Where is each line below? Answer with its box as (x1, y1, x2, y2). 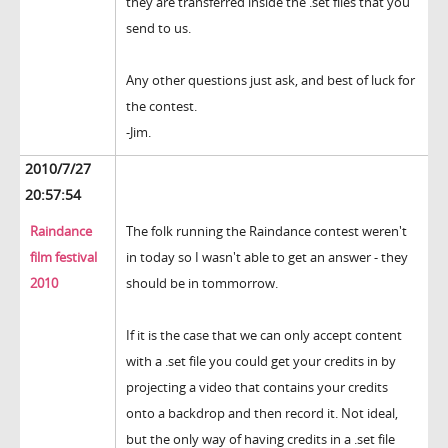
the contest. (126, 97, 197, 116)
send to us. (126, 19, 191, 38)
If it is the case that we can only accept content (126, 326, 402, 345)
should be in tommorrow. (126, 274, 278, 293)
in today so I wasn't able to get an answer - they (126, 248, 408, 267)
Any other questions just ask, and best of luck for (126, 71, 415, 90)
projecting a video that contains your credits (126, 378, 388, 397)
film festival (30, 248, 97, 267)
